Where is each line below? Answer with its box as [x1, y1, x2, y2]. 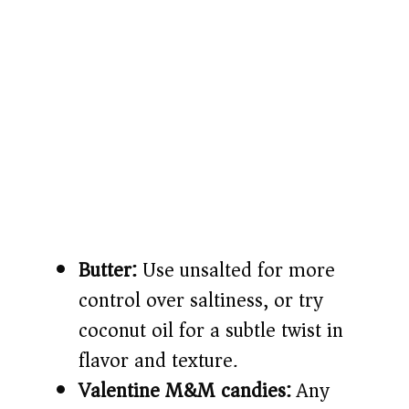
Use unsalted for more [137, 253, 335, 288]
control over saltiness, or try [79, 283, 322, 319]
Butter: [79, 253, 137, 288]
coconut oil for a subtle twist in [79, 313, 343, 349]
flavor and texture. [79, 343, 237, 379]
